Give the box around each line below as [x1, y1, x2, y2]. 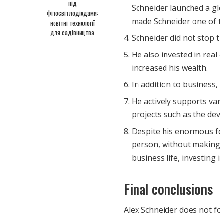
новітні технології [50, 17, 95, 27]
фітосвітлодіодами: [46, 7, 98, 18]
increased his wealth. [132, 62, 208, 73]
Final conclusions [124, 178, 213, 199]
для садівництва [50, 27, 94, 37]
